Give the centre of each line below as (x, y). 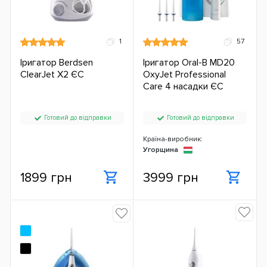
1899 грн (46, 178)
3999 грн (171, 178)
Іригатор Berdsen (57, 63)
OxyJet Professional (184, 75)
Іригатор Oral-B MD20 (189, 63)
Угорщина (163, 150)
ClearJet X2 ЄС (52, 75)
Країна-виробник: (173, 139)
